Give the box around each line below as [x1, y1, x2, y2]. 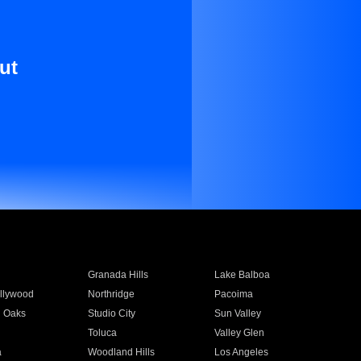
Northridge [87, 288, 135, 300]
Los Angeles [214, 346, 269, 358]
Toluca [87, 327, 117, 338]
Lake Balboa [214, 269, 271, 280]
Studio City [87, 308, 135, 319]
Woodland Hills [87, 346, 155, 358]
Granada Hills [87, 269, 148, 280]
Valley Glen [214, 327, 265, 338]
